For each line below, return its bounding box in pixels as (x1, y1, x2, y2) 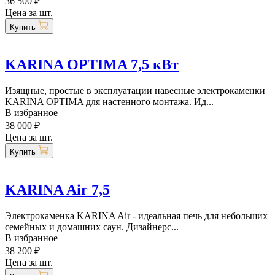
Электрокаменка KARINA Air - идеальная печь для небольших (5, 211, 268, 222)
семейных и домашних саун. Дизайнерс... (5, 222, 179, 233)
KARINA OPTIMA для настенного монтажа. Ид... (5, 96, 214, 107)
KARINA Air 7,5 (5, 182, 110, 198)
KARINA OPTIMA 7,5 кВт (5, 56, 179, 73)
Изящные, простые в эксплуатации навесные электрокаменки (5, 85, 265, 96)
